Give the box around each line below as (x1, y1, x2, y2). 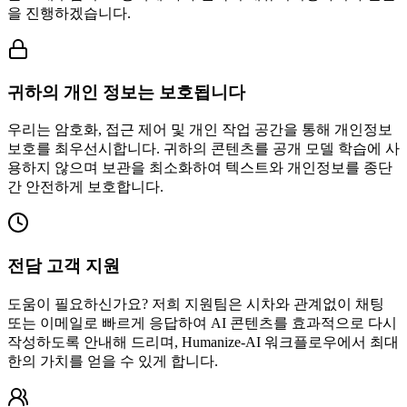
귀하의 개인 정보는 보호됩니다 (7, 82, 245, 102)
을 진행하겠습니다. (7, 5, 131, 21)
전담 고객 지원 (7, 256, 120, 276)
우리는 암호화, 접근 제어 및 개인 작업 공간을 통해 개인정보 (7, 122, 392, 138)
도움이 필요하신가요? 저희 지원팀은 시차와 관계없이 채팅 (7, 295, 384, 312)
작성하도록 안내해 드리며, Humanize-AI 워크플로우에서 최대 (7, 333, 399, 350)
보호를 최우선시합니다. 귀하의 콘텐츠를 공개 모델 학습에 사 (7, 141, 400, 157)
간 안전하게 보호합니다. (7, 179, 164, 195)
